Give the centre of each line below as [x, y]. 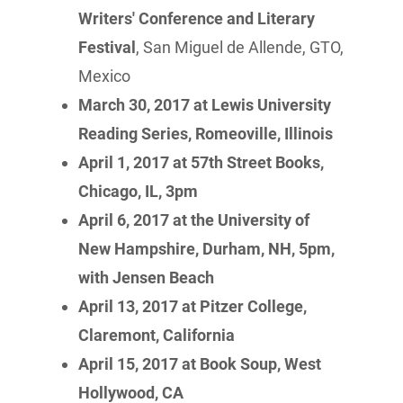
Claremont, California [157, 335]
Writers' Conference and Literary [197, 18]
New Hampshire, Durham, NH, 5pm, [207, 249]
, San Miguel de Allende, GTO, [240, 47]
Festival [107, 47]
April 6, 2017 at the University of [194, 220]
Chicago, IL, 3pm [139, 191]
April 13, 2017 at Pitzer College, [193, 306]
